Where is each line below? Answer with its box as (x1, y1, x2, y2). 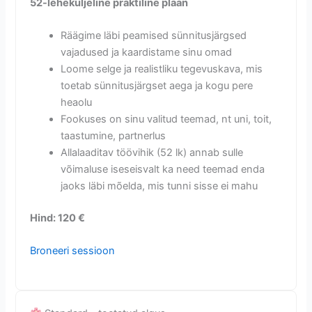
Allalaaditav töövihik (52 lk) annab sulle (61, 146, 244, 159)
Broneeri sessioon (30, 244, 116, 258)
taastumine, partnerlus (61, 130, 166, 143)
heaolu (61, 96, 93, 109)
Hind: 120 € (30, 211, 86, 224)
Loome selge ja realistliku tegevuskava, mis (61, 63, 263, 76)
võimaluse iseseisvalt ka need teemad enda (61, 163, 265, 176)
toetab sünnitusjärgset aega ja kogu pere (61, 79, 253, 93)
